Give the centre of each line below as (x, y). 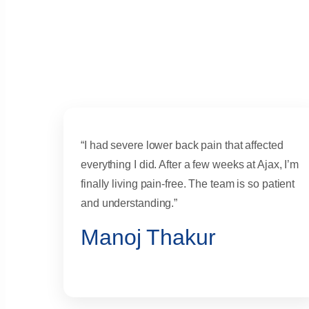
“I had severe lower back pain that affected (182, 146)
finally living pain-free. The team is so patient (188, 184)
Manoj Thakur (148, 238)
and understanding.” (129, 203)
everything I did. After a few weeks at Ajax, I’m (190, 165)
